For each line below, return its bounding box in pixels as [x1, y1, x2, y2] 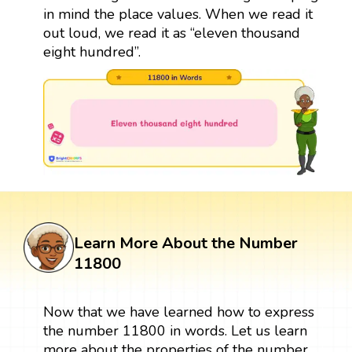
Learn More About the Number [74, 232, 298, 254]
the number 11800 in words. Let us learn [42, 321, 307, 340]
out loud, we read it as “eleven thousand [42, 23, 300, 42]
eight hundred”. [42, 42, 141, 61]
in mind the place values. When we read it [42, 4, 313, 24]
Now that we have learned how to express [42, 302, 314, 321]
